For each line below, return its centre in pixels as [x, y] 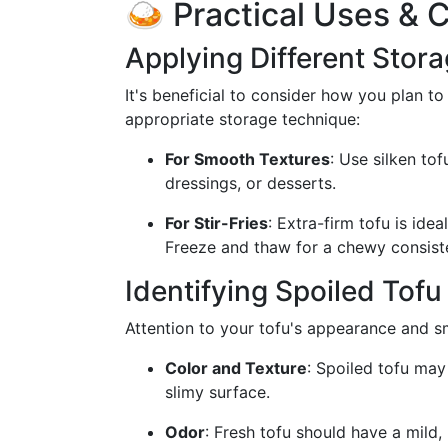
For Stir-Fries [216, 223]
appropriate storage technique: [242, 119]
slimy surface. [217, 392]
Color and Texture [236, 368]
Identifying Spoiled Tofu [283, 291]
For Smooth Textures [247, 159]
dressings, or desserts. [250, 183]
